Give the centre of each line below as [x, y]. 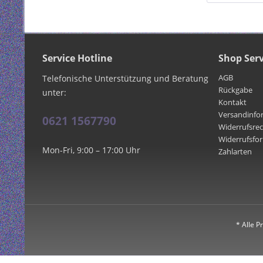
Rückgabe [235, 90]
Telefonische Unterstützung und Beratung [125, 78]
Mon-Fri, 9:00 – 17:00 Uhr [91, 150]
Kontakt [232, 102]
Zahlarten [235, 151]
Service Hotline [77, 58]
